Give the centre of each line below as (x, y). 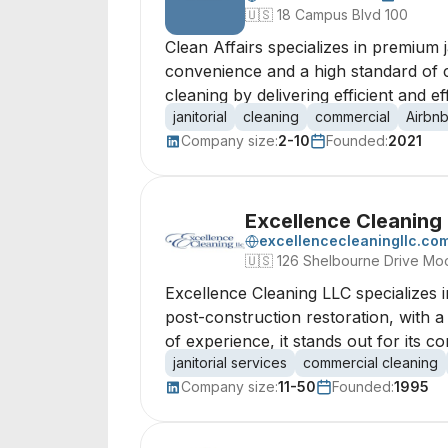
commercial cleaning (370, 362)
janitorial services (230, 362)
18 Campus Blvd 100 (342, 14)
